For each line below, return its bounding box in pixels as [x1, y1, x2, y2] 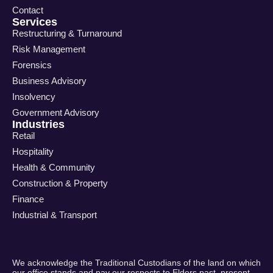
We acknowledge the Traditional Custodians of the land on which [12, 258, 261, 268]
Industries [12, 118, 65, 131]
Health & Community [12, 162, 95, 173]
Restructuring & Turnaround [12, 28, 122, 39]
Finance [12, 194, 44, 205]
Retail [12, 130, 35, 141]
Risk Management [12, 44, 85, 55]
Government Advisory [12, 107, 99, 118]
